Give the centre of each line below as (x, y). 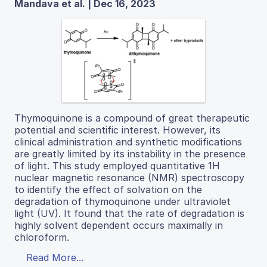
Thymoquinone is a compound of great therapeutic (132, 118)
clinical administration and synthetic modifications (128, 142)
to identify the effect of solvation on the (108, 189)
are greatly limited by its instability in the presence (130, 153)
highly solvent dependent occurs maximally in (119, 225)
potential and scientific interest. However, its (117, 130)
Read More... (55, 257)
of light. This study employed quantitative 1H (117, 165)
